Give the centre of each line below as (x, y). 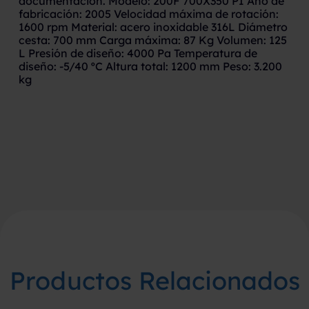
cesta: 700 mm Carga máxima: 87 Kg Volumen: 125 (152, 40)
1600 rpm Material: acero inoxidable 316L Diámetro (153, 27)
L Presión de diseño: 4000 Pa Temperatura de (138, 53)
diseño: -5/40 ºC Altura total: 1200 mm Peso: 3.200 (150, 66)
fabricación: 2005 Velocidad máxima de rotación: (148, 14)
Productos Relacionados (154, 280)
